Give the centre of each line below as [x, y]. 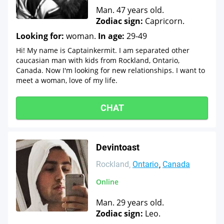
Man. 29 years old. [130, 202]
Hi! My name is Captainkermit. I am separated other [103, 50]
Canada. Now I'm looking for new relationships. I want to [110, 70]
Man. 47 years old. [130, 10]
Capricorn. [164, 21]
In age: [111, 36]
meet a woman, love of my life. [67, 80]
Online [107, 182]
